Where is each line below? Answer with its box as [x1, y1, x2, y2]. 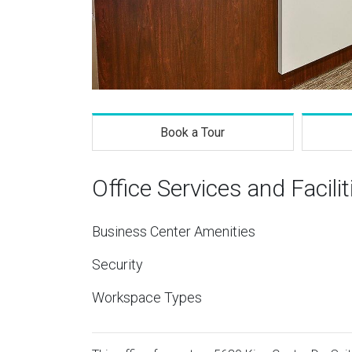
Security [92, 256, 143, 273]
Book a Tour [160, 125, 225, 140]
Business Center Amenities [92, 223, 255, 240]
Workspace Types [92, 289, 202, 306]
